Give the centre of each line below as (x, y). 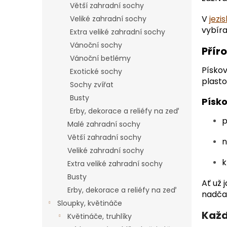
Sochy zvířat (92, 85)
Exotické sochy (96, 71)
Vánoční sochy (96, 45)
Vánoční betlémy (100, 58)
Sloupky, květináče (90, 203)
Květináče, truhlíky (100, 216)
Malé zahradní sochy (104, 124)
